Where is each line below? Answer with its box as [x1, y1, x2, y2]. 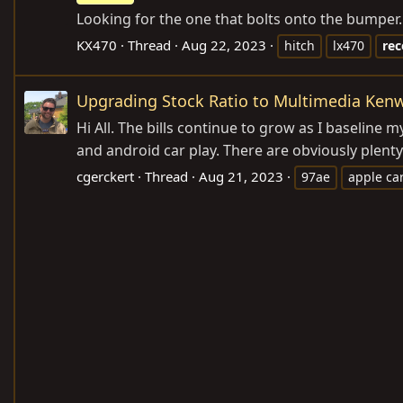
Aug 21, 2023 [199, 167, 283, 185]
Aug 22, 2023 [182, 35, 266, 54]
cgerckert [76, 167, 134, 185]
